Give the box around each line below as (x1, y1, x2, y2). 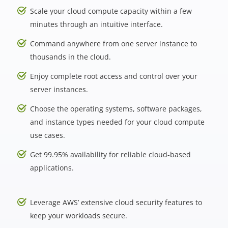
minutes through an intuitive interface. (30, 19, 163, 29)
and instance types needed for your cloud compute (30, 117, 205, 127)
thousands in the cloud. (30, 52, 111, 62)
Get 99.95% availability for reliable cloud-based (30, 150, 191, 159)
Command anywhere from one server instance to (30, 39, 197, 48)
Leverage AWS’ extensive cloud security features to (30, 197, 202, 207)
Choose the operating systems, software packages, (30, 104, 202, 113)
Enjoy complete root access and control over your (30, 71, 197, 81)
